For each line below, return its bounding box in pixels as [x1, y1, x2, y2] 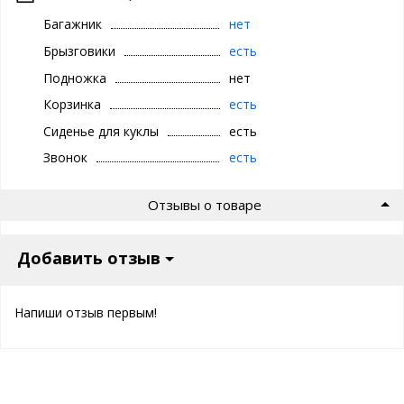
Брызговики [43, 41, 115, 60]
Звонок [43, 148, 87, 166]
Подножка [43, 69, 106, 87]
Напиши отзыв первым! [14, 304, 157, 322]
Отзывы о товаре [147, 196, 262, 215]
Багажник [43, 14, 102, 32]
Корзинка [43, 95, 101, 113]
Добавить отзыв [17, 247, 161, 270]
